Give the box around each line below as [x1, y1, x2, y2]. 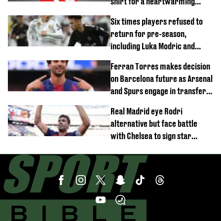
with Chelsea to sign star [110, 131, 191, 141]
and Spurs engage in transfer [110, 86, 206, 96]
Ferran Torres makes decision [110, 61, 210, 72]
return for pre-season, [110, 29, 186, 39]
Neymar [110, 53, 137, 64]
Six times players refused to [110, 16, 203, 27]
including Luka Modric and [110, 41, 195, 51]
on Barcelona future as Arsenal [110, 74, 213, 84]
